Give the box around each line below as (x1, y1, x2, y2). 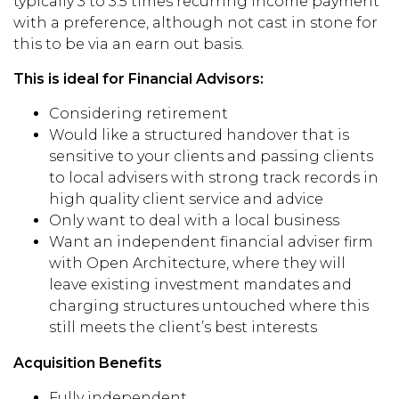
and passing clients (227, 148, 373, 165)
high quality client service (49, 191, 240, 208)
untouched (202, 297, 289, 314)
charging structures (49, 297, 202, 314)
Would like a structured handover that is (49, 126, 349, 143)
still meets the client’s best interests (49, 319, 317, 336)
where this (289, 297, 369, 314)
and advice (240, 191, 323, 208)
